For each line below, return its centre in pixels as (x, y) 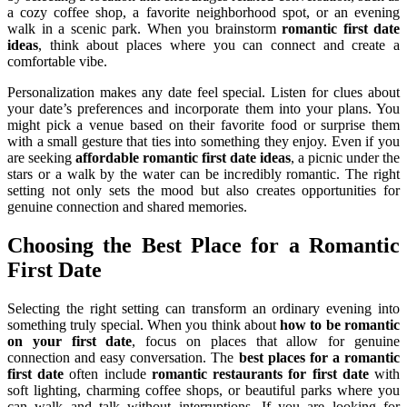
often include (108, 374)
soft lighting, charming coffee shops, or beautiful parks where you (203, 391)
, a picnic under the (345, 158)
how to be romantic (340, 325)
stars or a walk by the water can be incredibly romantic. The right (203, 174)
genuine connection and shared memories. (127, 207)
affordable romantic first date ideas (183, 158)
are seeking (41, 158)
